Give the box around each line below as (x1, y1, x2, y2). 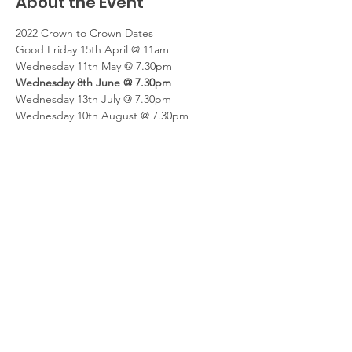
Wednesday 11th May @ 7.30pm (16, 59, 172, 74)
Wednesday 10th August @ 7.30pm (16, 108, 189, 123)
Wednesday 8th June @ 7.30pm (16, 75, 171, 90)
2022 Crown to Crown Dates (16, 26, 153, 41)
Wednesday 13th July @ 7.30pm (16, 92, 171, 107)
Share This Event (16, 217, 147, 240)
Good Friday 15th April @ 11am (16, 42, 169, 57)
